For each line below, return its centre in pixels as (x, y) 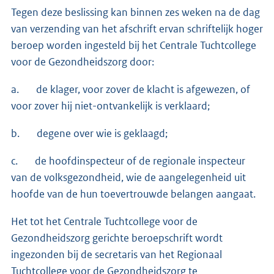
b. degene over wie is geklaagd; (89, 133)
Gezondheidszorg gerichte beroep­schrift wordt (117, 238)
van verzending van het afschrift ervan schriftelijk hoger (137, 28)
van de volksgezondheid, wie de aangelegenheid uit (128, 177)
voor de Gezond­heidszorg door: (83, 61)
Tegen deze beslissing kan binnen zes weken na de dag (135, 12)
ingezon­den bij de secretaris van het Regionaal (117, 254)
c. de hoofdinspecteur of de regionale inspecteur (128, 161)
